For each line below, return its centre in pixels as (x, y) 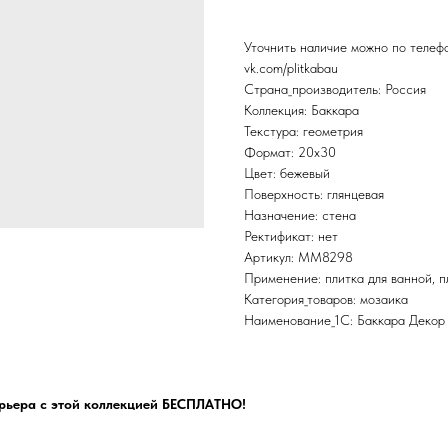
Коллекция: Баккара (301, 110)
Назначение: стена (300, 215)
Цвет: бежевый (287, 173)
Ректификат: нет (291, 236)
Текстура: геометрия (303, 131)
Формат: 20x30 (290, 152)
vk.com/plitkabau (291, 68)
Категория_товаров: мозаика (326, 299)
